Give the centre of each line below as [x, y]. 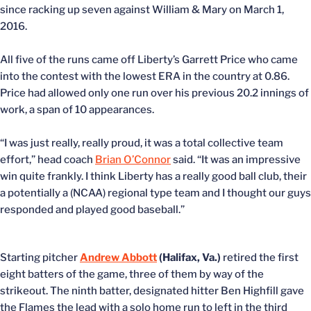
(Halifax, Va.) [189, 257]
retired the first [260, 257]
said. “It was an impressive [236, 159]
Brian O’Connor [133, 159]
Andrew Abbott [118, 257]
